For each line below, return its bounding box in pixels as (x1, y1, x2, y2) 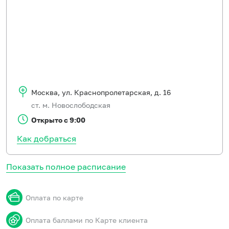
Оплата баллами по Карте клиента (26, 215, 148, 224)
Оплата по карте (26, 193, 83, 202)
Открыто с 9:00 (31, 115, 85, 124)
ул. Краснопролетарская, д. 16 (60, 88, 171, 97)
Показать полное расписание (6, 162, 126, 172)
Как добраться (17, 133, 76, 144)
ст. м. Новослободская (31, 101, 110, 109)
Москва (31, 88, 58, 97)
